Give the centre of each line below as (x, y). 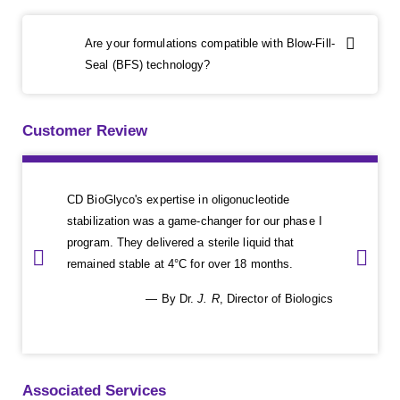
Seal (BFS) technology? (148, 65)
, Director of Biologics (276, 299)
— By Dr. (172, 299)
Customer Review (85, 131)
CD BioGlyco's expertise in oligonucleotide (179, 200)
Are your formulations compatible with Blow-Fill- (210, 44)
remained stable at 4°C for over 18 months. (180, 264)
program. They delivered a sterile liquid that (181, 243)
